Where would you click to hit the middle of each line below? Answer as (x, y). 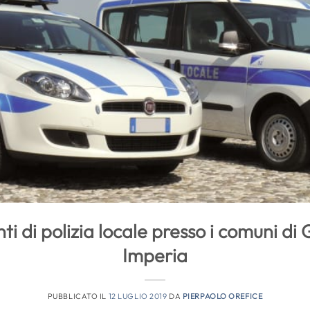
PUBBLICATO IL (78, 296)
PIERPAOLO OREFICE (222, 296)
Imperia (155, 255)
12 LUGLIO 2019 (138, 296)
